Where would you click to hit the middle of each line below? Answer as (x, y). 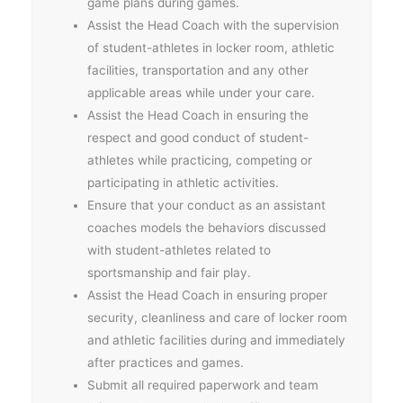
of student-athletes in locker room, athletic (211, 47)
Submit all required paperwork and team (203, 385)
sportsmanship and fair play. (170, 272)
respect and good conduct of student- (198, 137)
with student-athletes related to (179, 250)
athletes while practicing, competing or (200, 160)
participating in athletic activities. (184, 182)
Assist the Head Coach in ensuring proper (208, 295)
